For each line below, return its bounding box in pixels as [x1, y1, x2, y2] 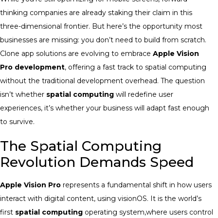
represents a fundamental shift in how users [61, 180, 212, 189]
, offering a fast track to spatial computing [65, 62, 206, 72]
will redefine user [114, 90, 173, 99]
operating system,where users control [83, 207, 213, 217]
